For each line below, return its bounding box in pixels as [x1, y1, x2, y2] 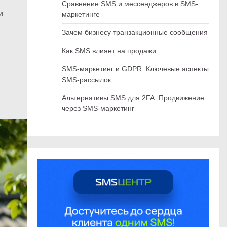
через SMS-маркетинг [61, 104, 134, 112]
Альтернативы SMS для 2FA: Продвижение [61, 93, 204, 102]
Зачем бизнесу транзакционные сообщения [61, 28, 208, 36]
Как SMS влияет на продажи [61, 46, 156, 55]
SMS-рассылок [61, 75, 111, 84]
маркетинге [61, 10, 100, 18]
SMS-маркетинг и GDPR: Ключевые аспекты [61, 64, 209, 73]
